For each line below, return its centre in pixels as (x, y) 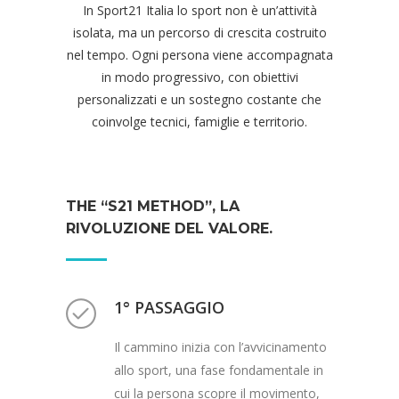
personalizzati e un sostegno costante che (199, 99)
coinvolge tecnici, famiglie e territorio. (199, 121)
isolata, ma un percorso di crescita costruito (199, 32)
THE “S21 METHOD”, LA (153, 206)
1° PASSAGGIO (169, 307)
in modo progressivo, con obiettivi (199, 77)
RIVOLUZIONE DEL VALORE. (169, 228)
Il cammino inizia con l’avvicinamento (220, 346)
